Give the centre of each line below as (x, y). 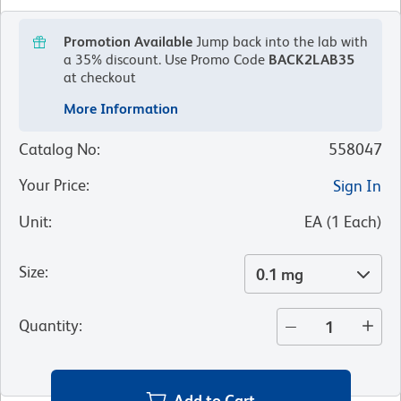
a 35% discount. (112, 60)
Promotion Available (128, 42)
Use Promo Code (215, 60)
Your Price (52, 185)
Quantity (49, 326)
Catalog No (58, 149)
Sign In (357, 186)
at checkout (100, 78)
